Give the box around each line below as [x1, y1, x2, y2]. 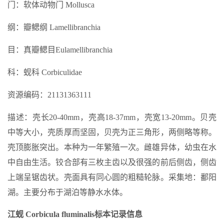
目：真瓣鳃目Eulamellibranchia [7, 45, 112, 54]
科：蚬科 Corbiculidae [7, 68, 82, 76]
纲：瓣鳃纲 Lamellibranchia [7, 23, 100, 31]
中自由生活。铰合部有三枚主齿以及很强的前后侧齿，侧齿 [7, 158, 216, 166]
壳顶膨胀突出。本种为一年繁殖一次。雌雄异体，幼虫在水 [7, 143, 216, 151]
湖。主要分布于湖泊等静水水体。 [7, 188, 127, 196]
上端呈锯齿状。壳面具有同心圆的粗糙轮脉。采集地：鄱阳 [7, 173, 216, 181]
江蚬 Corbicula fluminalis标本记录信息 [7, 210, 142, 218]
